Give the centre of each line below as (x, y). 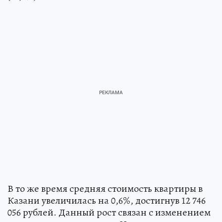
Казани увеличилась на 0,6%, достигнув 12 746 (107, 201)
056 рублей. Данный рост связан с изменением (109, 213)
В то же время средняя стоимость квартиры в (105, 189)
